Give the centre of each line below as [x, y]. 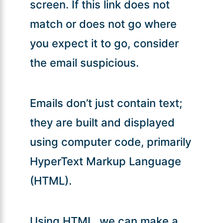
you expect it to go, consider [104, 43]
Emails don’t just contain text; [106, 103]
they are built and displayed [102, 122]
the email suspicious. [84, 62]
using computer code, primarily [110, 142]
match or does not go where [103, 24]
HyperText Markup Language [105, 161]
